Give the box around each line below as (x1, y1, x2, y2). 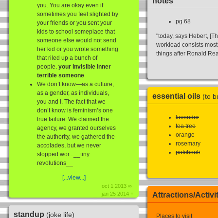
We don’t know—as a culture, (37, 80, 114, 88)
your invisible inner (58, 63, 111, 70)
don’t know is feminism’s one (37, 107, 113, 114)
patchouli (176, 148, 200, 156)
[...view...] (62, 174, 86, 181)
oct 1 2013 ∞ (102, 182, 132, 189)
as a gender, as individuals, (37, 89, 109, 96)
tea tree (176, 122, 196, 129)
